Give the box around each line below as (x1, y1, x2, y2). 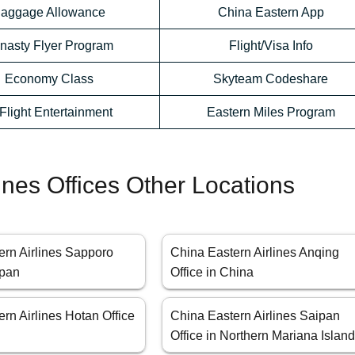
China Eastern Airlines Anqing (170, 246, 340, 260)
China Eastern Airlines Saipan (170, 309, 341, 323)
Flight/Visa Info (228, 39, 313, 53)
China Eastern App (217, 6, 324, 20)
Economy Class (4, 72, 94, 86)
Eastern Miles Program (206, 105, 335, 120)
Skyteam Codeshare (213, 72, 328, 86)
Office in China (170, 265, 254, 280)
